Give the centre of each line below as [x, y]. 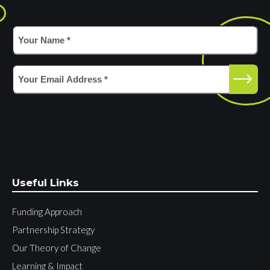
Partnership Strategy [53, 229]
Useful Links [46, 182]
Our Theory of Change [57, 247]
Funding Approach [47, 211]
